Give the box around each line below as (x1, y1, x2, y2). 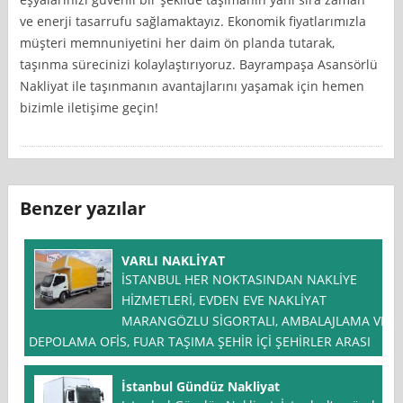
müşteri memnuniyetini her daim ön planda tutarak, (20, 33, 336, 51)
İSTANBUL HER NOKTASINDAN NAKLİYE (121, 271, 358, 289)
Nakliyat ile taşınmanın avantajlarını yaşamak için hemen (20, 76, 365, 94)
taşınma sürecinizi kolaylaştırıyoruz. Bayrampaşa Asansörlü (20, 55, 379, 73)
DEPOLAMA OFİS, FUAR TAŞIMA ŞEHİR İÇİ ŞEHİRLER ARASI (29, 333, 372, 351)
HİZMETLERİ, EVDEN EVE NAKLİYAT (121, 291, 327, 309)
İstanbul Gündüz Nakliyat (121, 378, 281, 396)
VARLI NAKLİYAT (121, 252, 226, 270)
